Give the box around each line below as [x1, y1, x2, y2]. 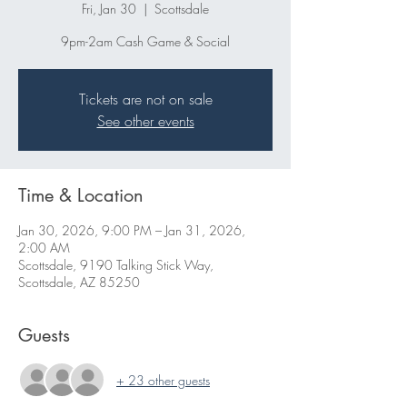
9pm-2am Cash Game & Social [61, 33, 230, 51]
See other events [96, 111, 194, 132]
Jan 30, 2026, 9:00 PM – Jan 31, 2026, [18, 222, 245, 240]
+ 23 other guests [116, 371, 210, 389]
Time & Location [18, 184, 144, 208]
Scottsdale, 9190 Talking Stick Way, [18, 256, 213, 274]
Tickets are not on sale [78, 89, 213, 110]
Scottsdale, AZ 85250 [18, 273, 140, 292]
